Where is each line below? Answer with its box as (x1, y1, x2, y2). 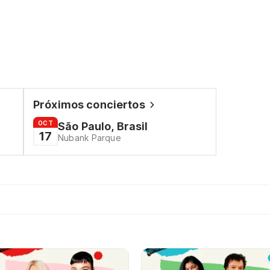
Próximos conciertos (33, 98, 145, 111)
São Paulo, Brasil (57, 120, 148, 133)
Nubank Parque (57, 133, 121, 143)
